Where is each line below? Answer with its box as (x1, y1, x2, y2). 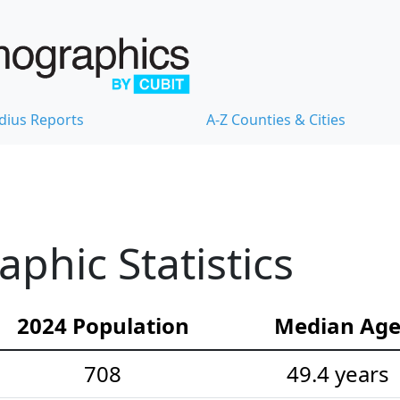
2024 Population (16, 311, 189, 341)
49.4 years (286, 359, 389, 389)
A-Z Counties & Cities (206, 110, 346, 130)
